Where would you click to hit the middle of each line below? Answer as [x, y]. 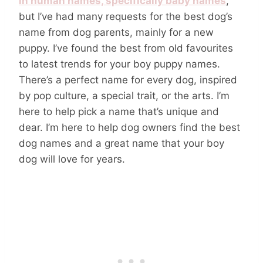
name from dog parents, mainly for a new [116, 32]
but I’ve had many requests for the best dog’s [126, 16]
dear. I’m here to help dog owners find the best [129, 127]
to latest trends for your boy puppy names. [119, 64]
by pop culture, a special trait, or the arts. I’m [124, 95]
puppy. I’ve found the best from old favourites [126, 48]
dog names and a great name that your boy [122, 143]
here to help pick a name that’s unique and [119, 111]
